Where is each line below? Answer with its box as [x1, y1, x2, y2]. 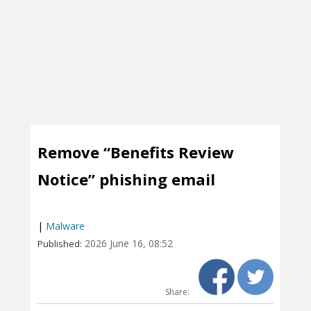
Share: [165, 286, 192, 298]
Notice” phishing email [37, 169, 215, 190]
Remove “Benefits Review [37, 142, 234, 162]
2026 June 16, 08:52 [85, 237, 173, 250]
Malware [46, 219, 85, 233]
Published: [37, 237, 82, 250]
